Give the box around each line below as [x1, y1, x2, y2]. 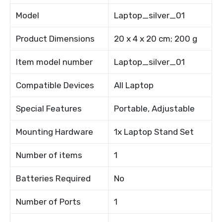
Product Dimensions [16, 34, 95, 44]
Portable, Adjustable [114, 104, 195, 114]
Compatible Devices [16, 80, 95, 91]
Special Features [16, 104, 82, 114]
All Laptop [114, 80, 154, 91]
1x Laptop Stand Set [114, 127, 194, 137]
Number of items [16, 150, 83, 161]
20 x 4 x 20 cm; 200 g [114, 34, 198, 44]
